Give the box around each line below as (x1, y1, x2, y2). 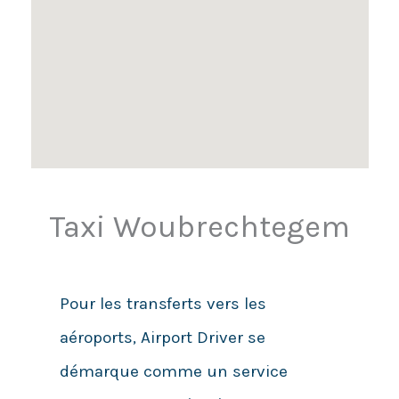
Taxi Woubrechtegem (49, 208, 350, 246)
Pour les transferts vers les (59, 294, 266, 314)
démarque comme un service (59, 362, 288, 382)
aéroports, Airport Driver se (59, 328, 265, 348)
